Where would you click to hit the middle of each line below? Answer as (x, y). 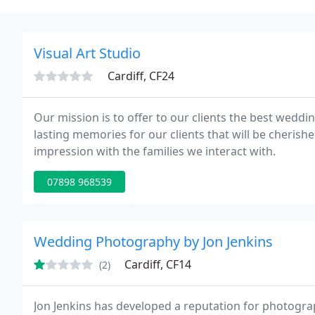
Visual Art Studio (87, 53)
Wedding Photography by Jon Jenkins (153, 242)
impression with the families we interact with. (155, 151)
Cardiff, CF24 (141, 76)
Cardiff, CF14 (158, 264)
